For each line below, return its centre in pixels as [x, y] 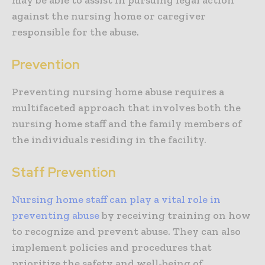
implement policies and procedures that [112, 248]
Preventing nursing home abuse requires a [118, 92]
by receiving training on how [175, 216]
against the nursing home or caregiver [109, 16]
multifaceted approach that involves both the [126, 108]
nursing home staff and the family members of [127, 124]
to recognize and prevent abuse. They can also [126, 232]
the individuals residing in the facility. [109, 140]
